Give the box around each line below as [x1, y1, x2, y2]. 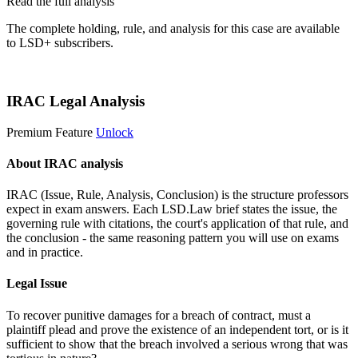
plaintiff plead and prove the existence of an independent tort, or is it [6, 322, 348, 336]
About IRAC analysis [6, 156, 123, 170]
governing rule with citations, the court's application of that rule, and [6, 217, 348, 231]
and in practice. [6, 245, 83, 260]
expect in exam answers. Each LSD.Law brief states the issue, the [6, 202, 337, 217]
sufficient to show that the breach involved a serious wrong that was [6, 336, 348, 351]
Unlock [96, 125, 133, 139]
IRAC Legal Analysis [6, 92, 145, 109]
